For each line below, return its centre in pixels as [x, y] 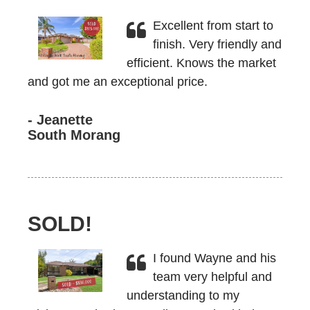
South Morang [74, 135]
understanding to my [183, 295]
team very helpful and [212, 277]
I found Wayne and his [214, 258]
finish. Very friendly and [217, 44]
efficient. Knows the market [201, 63]
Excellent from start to [213, 26]
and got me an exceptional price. [118, 82]
